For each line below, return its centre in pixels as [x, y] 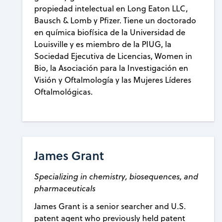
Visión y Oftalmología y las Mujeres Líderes [113, 80]
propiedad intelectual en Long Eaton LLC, [111, 8]
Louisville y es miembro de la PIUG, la [103, 44]
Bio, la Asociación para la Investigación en [111, 68]
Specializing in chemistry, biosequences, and [116, 177]
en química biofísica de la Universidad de [110, 32]
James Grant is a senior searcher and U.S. [110, 206]
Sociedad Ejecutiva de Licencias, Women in [113, 56]
